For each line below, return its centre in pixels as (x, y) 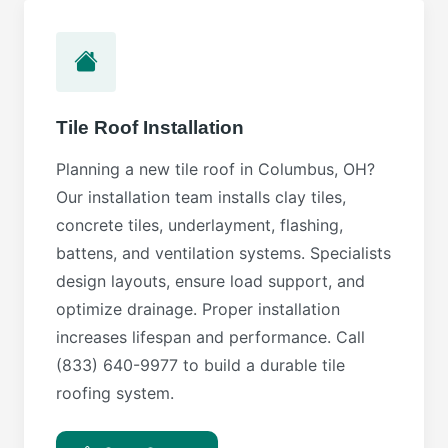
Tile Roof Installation (150, 127)
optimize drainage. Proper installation (198, 308)
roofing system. (115, 392)
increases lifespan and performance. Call (210, 336)
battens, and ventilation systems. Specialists (223, 252)
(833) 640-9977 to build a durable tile (200, 364)
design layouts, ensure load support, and (210, 280)
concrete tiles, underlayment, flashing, (199, 224)
